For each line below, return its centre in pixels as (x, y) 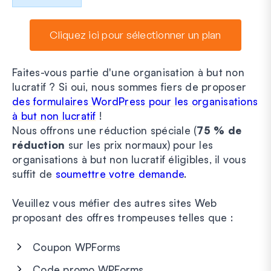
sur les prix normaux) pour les (139, 145)
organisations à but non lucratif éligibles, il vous (129, 159)
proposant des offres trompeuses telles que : (122, 217)
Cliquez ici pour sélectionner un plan (135, 34)
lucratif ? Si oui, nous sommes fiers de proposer (129, 87)
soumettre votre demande (120, 174)
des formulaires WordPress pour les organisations (135, 101)
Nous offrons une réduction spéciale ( (105, 130)
